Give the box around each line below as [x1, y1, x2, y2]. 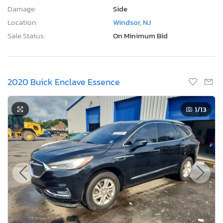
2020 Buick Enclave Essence [7, 75, 120, 89]
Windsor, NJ [113, 16, 151, 28]
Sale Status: [7, 29, 45, 41]
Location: [7, 16, 38, 28]
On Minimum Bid [113, 29, 168, 41]
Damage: [7, 2, 36, 14]
